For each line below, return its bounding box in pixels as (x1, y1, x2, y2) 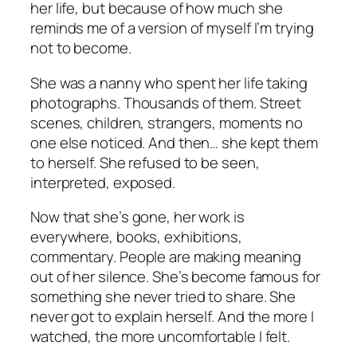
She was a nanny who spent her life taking (30, 72, 308, 93)
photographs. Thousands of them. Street (30, 92, 302, 113)
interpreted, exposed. (30, 171, 175, 193)
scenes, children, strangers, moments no (30, 112, 304, 133)
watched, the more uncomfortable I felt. (30, 326, 291, 347)
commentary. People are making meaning (30, 246, 302, 268)
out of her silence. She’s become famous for (30, 266, 320, 288)
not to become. (30, 37, 131, 59)
